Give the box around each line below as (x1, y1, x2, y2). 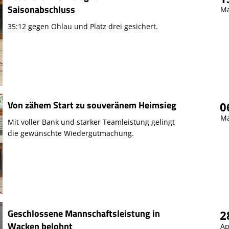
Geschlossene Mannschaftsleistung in (7, 206, 160, 220)
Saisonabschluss (7, 2, 75, 16)
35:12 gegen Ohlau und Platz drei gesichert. (7, 21, 158, 31)
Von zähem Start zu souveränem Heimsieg (7, 98, 176, 112)
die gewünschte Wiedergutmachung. (7, 128, 134, 138)
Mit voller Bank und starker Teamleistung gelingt (7, 117, 175, 127)
